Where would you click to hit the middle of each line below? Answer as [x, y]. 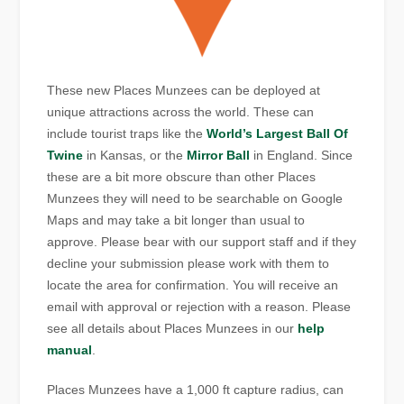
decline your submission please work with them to [188, 264]
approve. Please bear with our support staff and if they [202, 242]
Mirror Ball [219, 156]
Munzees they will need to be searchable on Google [195, 199]
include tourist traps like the [127, 134]
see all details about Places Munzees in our [173, 329]
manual [70, 350]
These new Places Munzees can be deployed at [184, 91]
